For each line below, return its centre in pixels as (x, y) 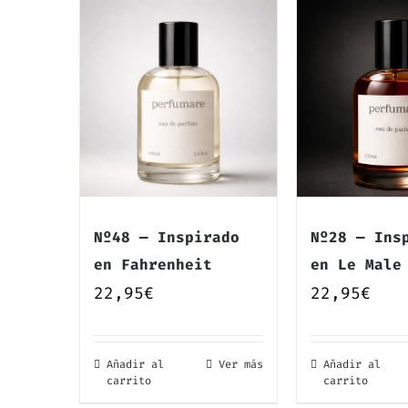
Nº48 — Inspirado (166, 237)
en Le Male (356, 264)
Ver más (240, 364)
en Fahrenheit (153, 264)
